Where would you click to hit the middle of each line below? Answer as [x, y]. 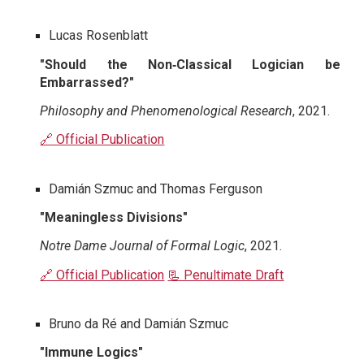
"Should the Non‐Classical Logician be [190, 64]
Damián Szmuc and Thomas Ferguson [156, 188]
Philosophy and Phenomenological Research [167, 111]
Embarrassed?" [87, 82]
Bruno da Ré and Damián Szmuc [139, 324]
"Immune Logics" [92, 353]
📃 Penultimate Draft [226, 275]
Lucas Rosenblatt [99, 36]
